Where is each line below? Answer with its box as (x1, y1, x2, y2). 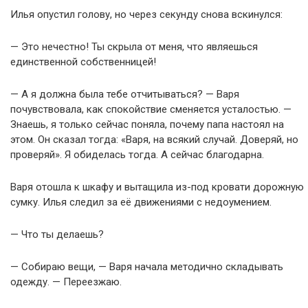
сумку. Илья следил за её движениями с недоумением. (10, 196, 272, 208)
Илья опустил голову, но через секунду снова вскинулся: (10, 8, 283, 21)
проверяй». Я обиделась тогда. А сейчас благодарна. (10, 148, 264, 161)
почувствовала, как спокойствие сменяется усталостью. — (10, 103, 291, 115)
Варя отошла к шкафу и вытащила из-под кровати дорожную (10, 181, 304, 193)
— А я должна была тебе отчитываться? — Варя (10, 88, 239, 100)
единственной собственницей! (10, 56, 156, 68)
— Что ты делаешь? (10, 228, 104, 241)
